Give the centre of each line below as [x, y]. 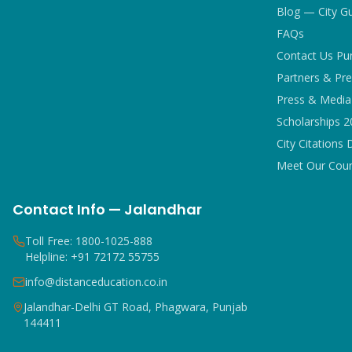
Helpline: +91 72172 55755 [92, 257]
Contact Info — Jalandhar [107, 209]
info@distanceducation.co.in [96, 282]
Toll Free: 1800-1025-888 [89, 241]
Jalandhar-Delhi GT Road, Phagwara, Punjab [135, 307]
